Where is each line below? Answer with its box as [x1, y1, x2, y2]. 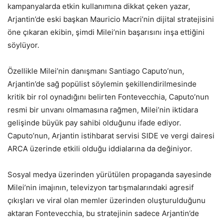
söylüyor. [7, 40, 39, 50]
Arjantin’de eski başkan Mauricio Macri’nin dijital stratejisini [7, 14, 214, 24]
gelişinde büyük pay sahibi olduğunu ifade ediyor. [7, 117, 181, 127]
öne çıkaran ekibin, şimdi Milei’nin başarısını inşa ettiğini [7, 27, 205, 37]
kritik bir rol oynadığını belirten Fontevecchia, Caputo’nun [7, 92, 209, 102]
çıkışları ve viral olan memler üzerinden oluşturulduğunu [7, 195, 206, 205]
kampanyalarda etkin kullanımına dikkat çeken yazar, [7, 1, 190, 11]
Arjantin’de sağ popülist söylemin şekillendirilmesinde [7, 79, 197, 89]
